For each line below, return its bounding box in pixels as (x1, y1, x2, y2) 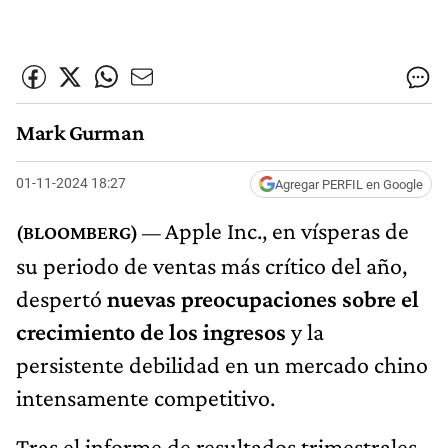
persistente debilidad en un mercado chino (16, 350, 428, 378)
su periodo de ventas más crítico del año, (16, 251, 407, 279)
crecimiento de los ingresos (16, 317, 286, 345)
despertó (16, 284, 102, 312)
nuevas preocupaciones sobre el (102, 284, 419, 312)
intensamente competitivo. (16, 383, 275, 411)
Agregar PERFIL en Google (275, 176, 423, 192)
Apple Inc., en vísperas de (165, 216, 409, 244)
